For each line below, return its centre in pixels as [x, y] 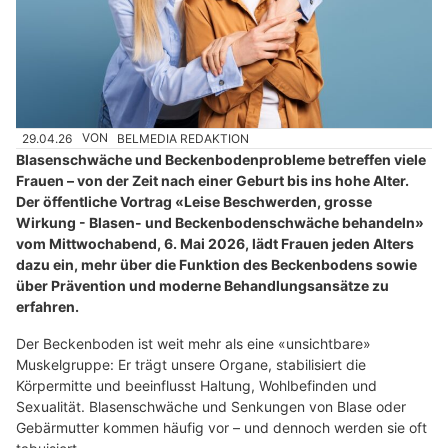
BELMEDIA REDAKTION [183, 138]
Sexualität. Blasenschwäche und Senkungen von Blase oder [211, 406]
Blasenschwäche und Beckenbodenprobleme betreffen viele [221, 159]
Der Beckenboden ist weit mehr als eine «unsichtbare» [193, 343]
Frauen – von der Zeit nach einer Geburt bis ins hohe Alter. [212, 180]
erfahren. [47, 306]
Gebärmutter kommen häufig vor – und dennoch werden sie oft [221, 427]
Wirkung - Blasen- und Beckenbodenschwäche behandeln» [220, 222]
